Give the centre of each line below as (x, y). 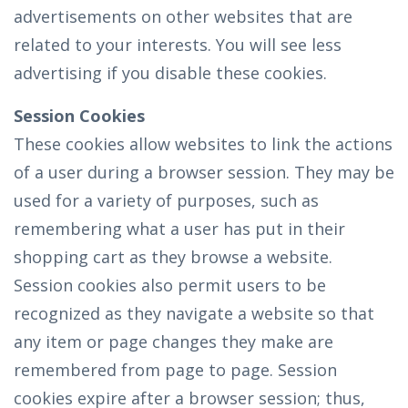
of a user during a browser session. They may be (204, 172)
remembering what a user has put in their (179, 229)
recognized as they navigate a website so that (194, 313)
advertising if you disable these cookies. (170, 73)
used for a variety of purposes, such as (166, 200)
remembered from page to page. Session (175, 370)
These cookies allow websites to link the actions (203, 144)
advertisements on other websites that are (183, 16)
